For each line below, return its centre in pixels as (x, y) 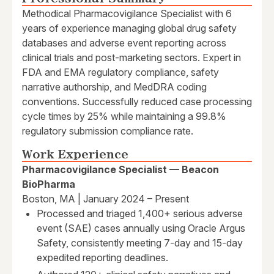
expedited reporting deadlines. (102, 258)
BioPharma (49, 184)
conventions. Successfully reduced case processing (137, 102)
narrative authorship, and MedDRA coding (114, 87)
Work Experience (75, 155)
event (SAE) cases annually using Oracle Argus (141, 228)
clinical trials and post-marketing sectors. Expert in (131, 58)
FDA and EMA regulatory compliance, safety (120, 72)
